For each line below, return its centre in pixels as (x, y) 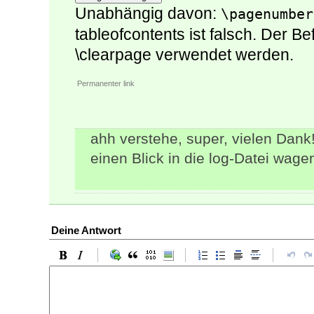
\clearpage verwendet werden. (184, 55)
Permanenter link (106, 84)
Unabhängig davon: (148, 14)
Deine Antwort (86, 231)
